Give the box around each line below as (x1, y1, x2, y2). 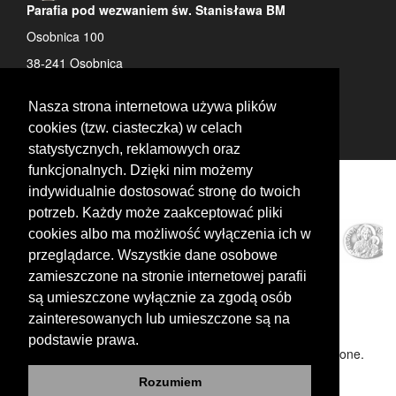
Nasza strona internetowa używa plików (28, 98, 277, 114)
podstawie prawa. (28, 331, 139, 347)
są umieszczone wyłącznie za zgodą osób (28, 289, 292, 305)
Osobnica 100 (27, 27, 104, 45)
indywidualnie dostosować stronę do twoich (28, 183, 301, 199)
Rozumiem (138, 375, 202, 390)
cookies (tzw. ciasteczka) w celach (28, 119, 242, 135)
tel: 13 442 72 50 (27, 80, 121, 98)
